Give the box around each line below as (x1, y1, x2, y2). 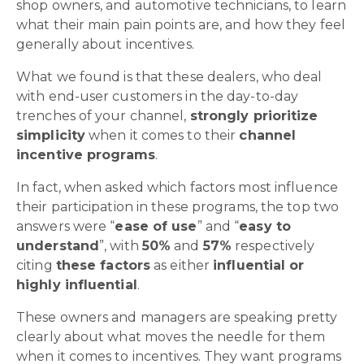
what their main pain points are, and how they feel (16, 16, 346, 32)
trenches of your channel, (16, 107, 190, 123)
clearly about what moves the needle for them (16, 328, 326, 344)
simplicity (16, 127, 85, 143)
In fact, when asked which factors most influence (16, 179, 338, 195)
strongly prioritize (189, 107, 318, 123)
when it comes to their (85, 127, 240, 143)
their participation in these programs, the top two (16, 198, 340, 214)
